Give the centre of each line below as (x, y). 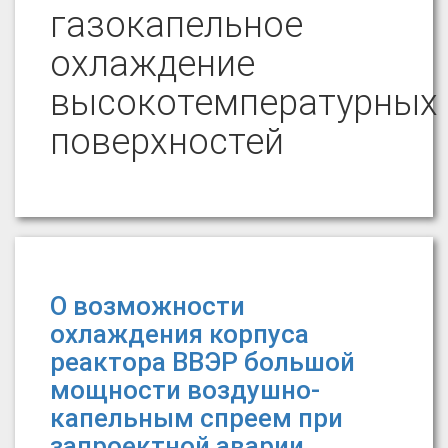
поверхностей (167, 142)
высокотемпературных (244, 103)
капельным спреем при (196, 418)
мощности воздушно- (185, 390)
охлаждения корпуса (179, 334)
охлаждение (152, 64)
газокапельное (176, 25)
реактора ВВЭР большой (202, 362)
